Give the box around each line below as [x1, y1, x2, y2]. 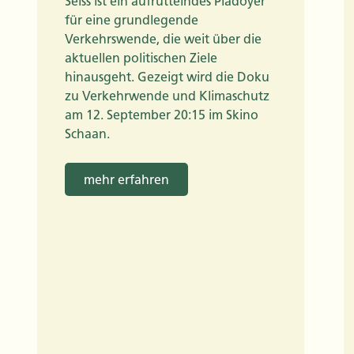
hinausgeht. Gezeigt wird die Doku [65, 70, 269, 85]
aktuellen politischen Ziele [65, 51, 217, 66]
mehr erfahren [84, 172, 169, 187]
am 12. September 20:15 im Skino [65, 107, 258, 122]
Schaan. [65, 126, 110, 141]
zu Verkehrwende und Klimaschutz [65, 88, 269, 104]
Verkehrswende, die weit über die [65, 32, 262, 47]
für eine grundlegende [65, 13, 198, 28]
